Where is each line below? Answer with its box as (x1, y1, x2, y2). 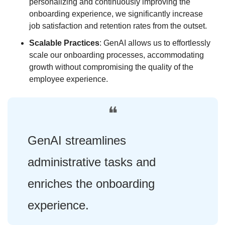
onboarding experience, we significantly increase (29, 9, 203, 18)
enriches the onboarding (27, 176, 155, 190)
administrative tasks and (27, 155, 156, 169)
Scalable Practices (29, 38, 99, 47)
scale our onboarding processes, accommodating (29, 50, 204, 59)
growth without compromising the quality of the (29, 62, 193, 71)
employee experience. (29, 74, 108, 83)
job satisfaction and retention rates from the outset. (29, 21, 209, 30)
